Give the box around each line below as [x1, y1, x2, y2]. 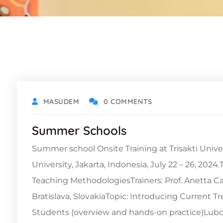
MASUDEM [43, 97, 80, 106]
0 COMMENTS [104, 97, 152, 106]
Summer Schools [32, 123, 126, 138]
